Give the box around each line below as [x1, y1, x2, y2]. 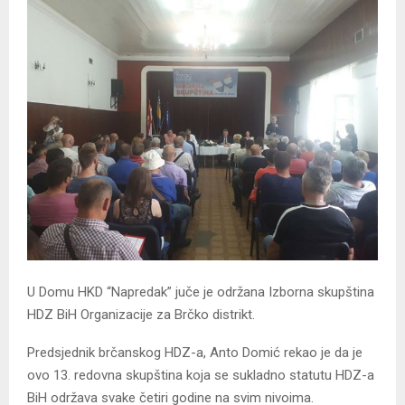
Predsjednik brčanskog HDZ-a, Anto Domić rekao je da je [27, 344, 363, 361]
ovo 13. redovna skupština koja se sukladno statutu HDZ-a [27, 366, 374, 383]
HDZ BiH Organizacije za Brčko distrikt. [27, 306, 255, 323]
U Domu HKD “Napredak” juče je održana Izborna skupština [27, 283, 374, 300]
